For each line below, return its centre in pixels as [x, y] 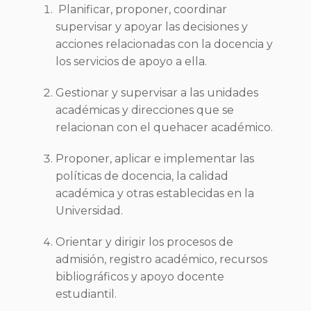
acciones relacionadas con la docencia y [164, 44]
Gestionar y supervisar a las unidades [157, 93]
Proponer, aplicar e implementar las [155, 159]
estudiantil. [86, 294]
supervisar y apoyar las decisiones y [152, 27]
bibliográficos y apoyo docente [140, 277]
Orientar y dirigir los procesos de [144, 242]
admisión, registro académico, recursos [161, 259]
